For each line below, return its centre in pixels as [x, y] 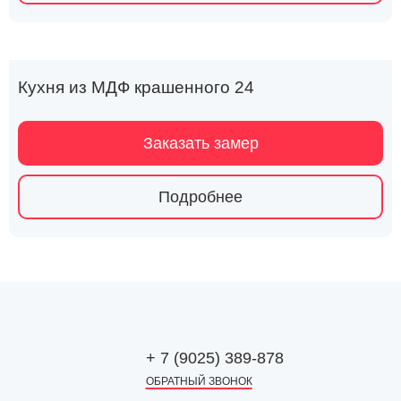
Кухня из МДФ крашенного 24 [136, 87]
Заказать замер [200, 143]
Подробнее [200, 196]
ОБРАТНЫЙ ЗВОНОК [199, 381]
